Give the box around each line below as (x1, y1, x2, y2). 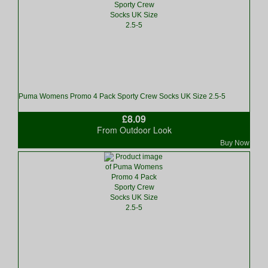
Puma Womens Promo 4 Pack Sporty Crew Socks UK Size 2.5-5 (19, 92, 226, 101)
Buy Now (220, 139, 249, 148)
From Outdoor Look (96, 124, 172, 136)
